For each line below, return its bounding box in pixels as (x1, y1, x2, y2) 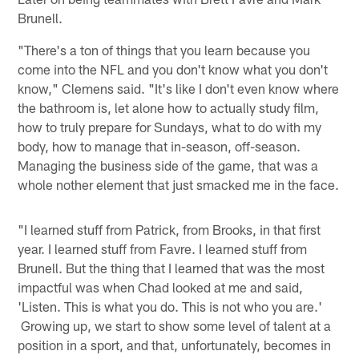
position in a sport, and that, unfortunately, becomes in (18, 337, 332, 353)
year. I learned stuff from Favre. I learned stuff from (18, 240, 308, 257)
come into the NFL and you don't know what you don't (18, 61, 329, 78)
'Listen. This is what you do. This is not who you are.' (18, 298, 323, 315)
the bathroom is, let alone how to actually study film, (18, 99, 320, 116)
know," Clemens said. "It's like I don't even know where (18, 80, 340, 97)
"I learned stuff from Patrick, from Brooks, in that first (18, 221, 321, 238)
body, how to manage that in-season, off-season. (18, 138, 301, 155)
